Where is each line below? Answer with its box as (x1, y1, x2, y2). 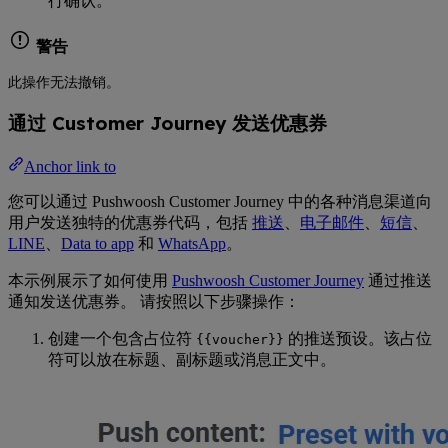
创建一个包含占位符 (48, 329, 196, 347)
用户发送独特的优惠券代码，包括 (8, 213, 252, 231)
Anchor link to (24, 157, 116, 175)
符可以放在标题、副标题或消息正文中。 (48, 350, 336, 368)
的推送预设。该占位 (284, 329, 432, 347)
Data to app (61, 234, 134, 252)
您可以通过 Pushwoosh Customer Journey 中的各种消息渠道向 (8, 192, 432, 210)
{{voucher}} (196, 331, 284, 347)
